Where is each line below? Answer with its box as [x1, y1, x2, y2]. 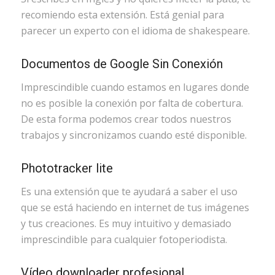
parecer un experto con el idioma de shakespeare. [20, 24, 250, 38]
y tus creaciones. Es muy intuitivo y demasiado [20, 216, 231, 230]
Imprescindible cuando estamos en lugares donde [20, 80, 249, 94]
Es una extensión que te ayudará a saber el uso [20, 184, 238, 198]
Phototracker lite [20, 160, 113, 176]
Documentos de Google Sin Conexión [20, 56, 223, 72]
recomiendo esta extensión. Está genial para [20, 8, 224, 22]
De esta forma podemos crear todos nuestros [20, 112, 231, 126]
